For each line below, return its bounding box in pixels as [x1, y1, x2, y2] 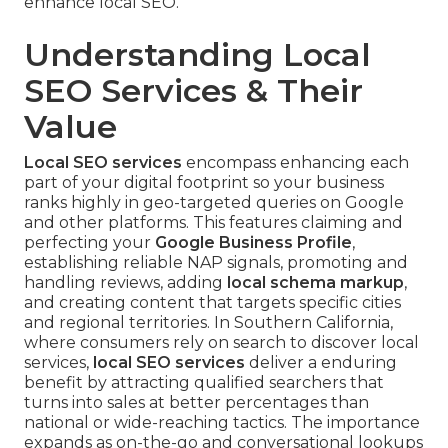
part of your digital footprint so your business [24, 173, 384, 193]
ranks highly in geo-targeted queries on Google [24, 193, 404, 213]
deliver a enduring [245, 353, 397, 373]
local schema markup [227, 273, 404, 293]
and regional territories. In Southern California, [24, 313, 393, 333]
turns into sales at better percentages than [24, 393, 369, 413]
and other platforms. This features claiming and [24, 213, 403, 233]
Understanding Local [24, 35, 371, 75]
